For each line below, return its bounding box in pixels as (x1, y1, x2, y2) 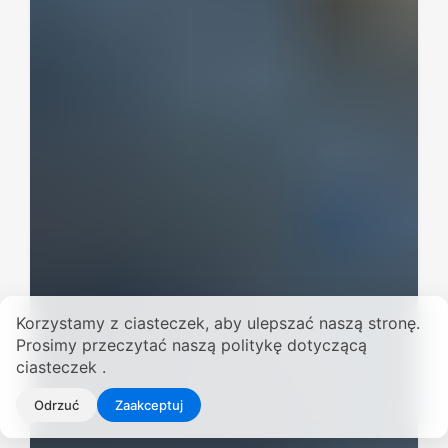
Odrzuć (34, 397, 79, 413)
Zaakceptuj (115, 397, 183, 413)
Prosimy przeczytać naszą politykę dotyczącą (16, 335, 367, 355)
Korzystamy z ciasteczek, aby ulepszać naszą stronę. (16, 313, 420, 333)
